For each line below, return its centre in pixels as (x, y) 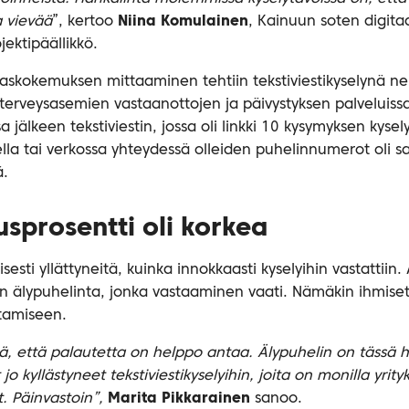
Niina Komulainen (183, 21)
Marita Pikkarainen (179, 399)
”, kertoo (85, 21)
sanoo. (276, 399)
